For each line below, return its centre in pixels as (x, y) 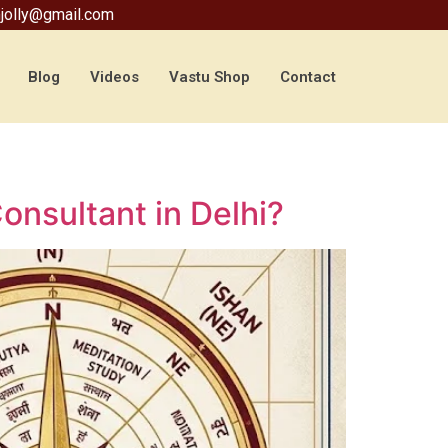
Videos (114, 76)
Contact (308, 76)
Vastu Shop (209, 76)
